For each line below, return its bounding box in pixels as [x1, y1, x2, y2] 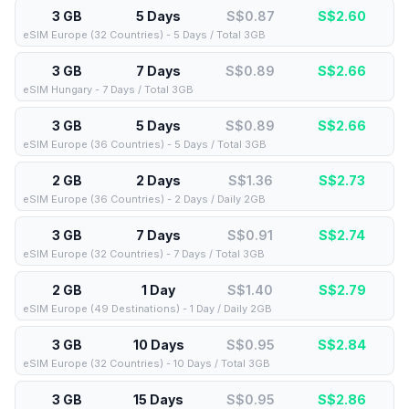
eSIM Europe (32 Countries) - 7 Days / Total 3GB [23, 247, 265, 260]
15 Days [133, 392, 184, 407]
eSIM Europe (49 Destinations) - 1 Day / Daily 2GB [23, 302, 272, 315]
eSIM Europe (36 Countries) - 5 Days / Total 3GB [23, 138, 267, 151]
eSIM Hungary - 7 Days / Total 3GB [23, 83, 194, 96]
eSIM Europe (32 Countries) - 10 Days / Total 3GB [23, 357, 270, 370]
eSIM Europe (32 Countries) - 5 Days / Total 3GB [23, 28, 266, 41]
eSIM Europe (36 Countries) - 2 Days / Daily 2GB [23, 193, 266, 205]
